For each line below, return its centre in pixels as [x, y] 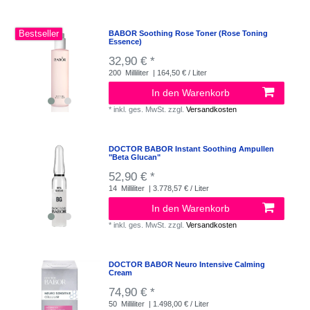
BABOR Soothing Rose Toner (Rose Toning [189, 34]
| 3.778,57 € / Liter [178, 189]
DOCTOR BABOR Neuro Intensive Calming [187, 265]
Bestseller [39, 34]
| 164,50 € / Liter [179, 73]
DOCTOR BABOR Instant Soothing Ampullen [192, 149]
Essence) [126, 42]
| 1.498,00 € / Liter [178, 304]
